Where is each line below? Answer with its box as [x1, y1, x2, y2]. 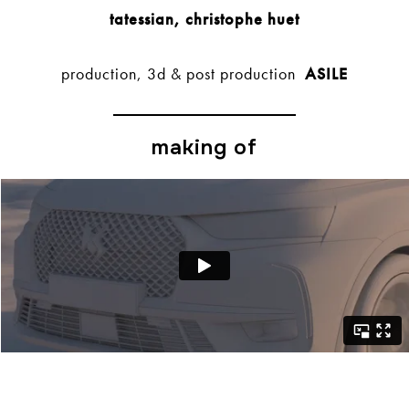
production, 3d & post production [61, 63, 300, 85]
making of [152, 134, 257, 162]
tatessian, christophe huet [110, 8, 299, 30]
